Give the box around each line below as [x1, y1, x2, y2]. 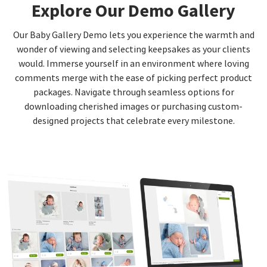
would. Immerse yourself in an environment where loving [18, 58, 249, 70]
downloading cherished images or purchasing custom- [24, 101, 243, 113]
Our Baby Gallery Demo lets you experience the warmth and [13, 29, 254, 42]
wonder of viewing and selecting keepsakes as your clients [17, 44, 250, 56]
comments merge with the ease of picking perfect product [15, 72, 252, 85]
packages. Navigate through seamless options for [33, 86, 234, 99]
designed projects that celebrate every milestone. [32, 115, 235, 128]
